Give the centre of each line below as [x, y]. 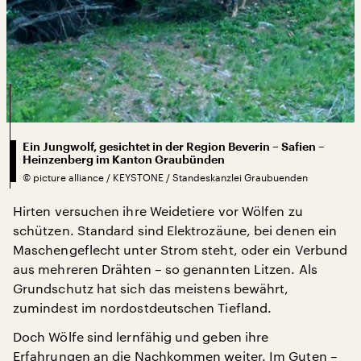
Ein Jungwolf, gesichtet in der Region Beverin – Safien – [174, 146]
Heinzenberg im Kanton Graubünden [124, 159]
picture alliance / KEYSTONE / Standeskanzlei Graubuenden [170, 177]
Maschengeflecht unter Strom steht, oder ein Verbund [180, 249]
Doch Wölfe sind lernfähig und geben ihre [141, 336]
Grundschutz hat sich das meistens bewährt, [151, 288]
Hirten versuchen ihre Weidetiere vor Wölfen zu [158, 210]
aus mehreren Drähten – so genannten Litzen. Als [165, 268]
